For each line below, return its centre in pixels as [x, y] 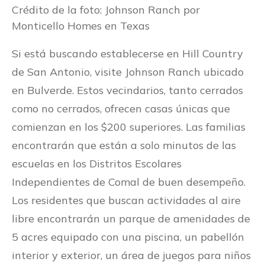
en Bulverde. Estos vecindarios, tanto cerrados [127, 91]
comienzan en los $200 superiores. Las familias [129, 127]
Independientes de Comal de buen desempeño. [129, 182]
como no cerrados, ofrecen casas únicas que [121, 109]
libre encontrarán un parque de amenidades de [131, 219]
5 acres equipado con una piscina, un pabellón [128, 237]
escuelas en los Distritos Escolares [97, 164]
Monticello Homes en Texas [81, 26]
